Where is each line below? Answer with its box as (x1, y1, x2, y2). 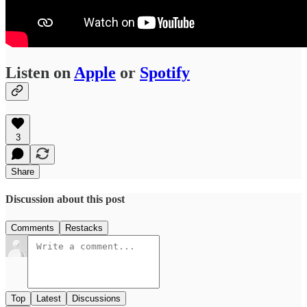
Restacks (65, 222, 103, 233)
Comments (11, 222, 54, 233)
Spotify (140, 64, 190, 82)
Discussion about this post (5, 193, 125, 206)
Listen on (5, 64, 74, 82)
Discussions (72, 293, 121, 304)
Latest (36, 293, 61, 304)
